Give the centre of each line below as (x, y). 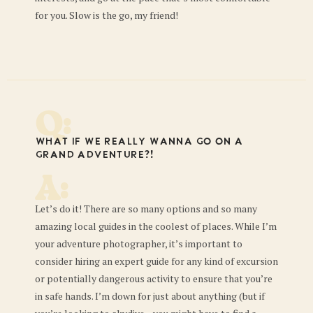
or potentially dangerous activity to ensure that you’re (154, 278)
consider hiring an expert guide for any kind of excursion (156, 261)
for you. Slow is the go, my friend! (107, 15)
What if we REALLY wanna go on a (139, 142)
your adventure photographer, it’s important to (139, 243)
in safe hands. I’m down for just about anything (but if (150, 296)
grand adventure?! (94, 155)
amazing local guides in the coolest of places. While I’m (156, 226)
